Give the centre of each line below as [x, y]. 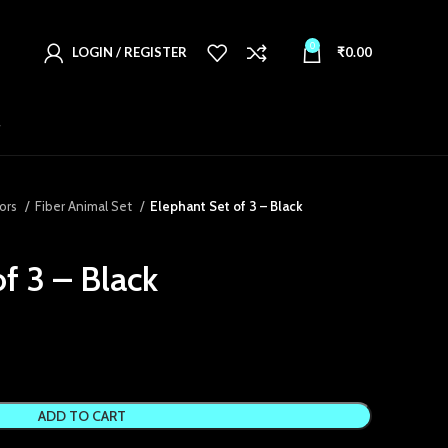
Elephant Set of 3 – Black [226, 206]
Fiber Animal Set [85, 206]
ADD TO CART [81, 416]
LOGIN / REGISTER [129, 52]
